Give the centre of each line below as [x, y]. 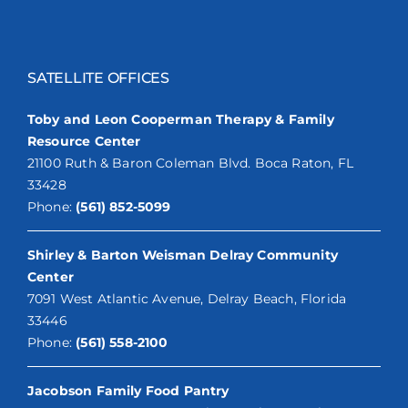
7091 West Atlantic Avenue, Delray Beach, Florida [187, 298]
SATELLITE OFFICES [98, 77]
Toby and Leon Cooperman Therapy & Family [180, 119]
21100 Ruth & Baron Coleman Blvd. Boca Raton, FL [190, 163]
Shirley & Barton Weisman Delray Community [182, 255]
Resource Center [84, 141]
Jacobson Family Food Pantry [128, 390]
